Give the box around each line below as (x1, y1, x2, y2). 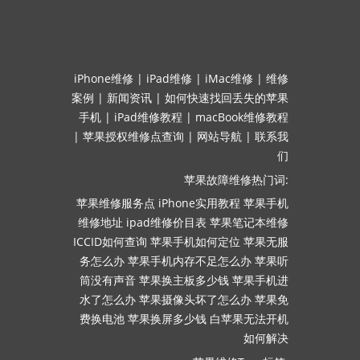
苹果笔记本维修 (210, 215, 288, 230)
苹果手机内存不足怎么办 (128, 253, 252, 268)
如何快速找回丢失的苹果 (165, 90, 288, 105)
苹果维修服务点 (76, 195, 155, 211)
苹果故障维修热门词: (184, 172, 288, 187)
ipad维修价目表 (126, 215, 207, 230)
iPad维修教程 (114, 109, 182, 125)
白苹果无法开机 (210, 311, 288, 326)
